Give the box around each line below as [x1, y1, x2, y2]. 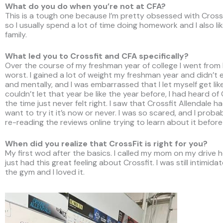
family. [5, 29, 29, 40]
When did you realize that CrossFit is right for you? [5, 138, 208, 149]
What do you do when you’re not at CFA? [5, 1, 166, 11]
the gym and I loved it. [5, 167, 85, 177]
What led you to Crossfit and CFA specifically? [5, 51, 189, 61]
